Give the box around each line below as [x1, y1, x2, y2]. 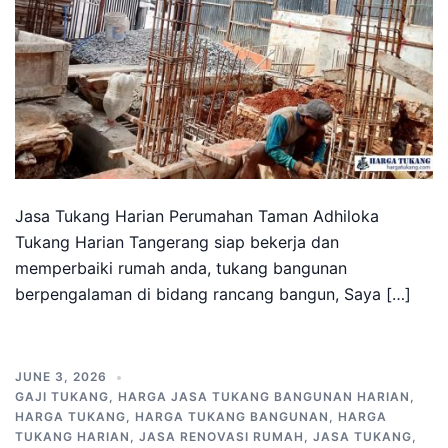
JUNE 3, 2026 [15, 369, 107, 384]
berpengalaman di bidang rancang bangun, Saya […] [15, 284, 411, 304]
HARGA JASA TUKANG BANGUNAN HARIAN [118, 389, 410, 404]
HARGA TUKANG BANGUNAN [135, 409, 329, 424]
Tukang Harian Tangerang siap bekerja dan [15, 232, 339, 252]
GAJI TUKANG [15, 389, 109, 404]
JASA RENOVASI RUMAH [139, 429, 304, 444]
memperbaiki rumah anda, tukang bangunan [15, 258, 347, 278]
